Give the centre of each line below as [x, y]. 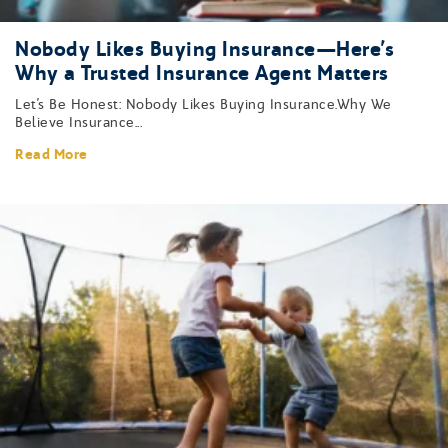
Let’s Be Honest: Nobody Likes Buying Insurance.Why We [203, 104]
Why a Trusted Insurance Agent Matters [202, 73]
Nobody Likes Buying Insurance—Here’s [204, 49]
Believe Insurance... [78, 122]
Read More [51, 155]
